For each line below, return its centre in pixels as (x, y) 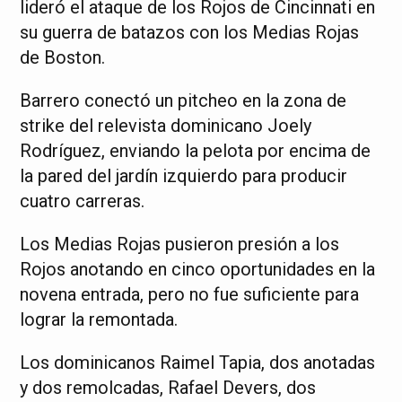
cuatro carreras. (83, 201)
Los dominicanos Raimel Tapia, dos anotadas (198, 363)
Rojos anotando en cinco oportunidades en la (198, 269)
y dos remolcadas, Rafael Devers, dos (168, 388)
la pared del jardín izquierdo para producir (184, 176)
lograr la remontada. (99, 319)
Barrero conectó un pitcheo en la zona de (184, 100)
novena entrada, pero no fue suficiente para (190, 294)
